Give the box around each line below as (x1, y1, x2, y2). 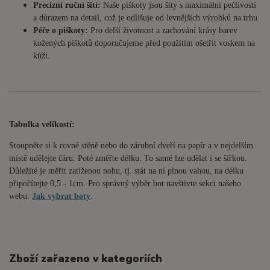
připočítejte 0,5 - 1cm (9, 179, 83, 189)
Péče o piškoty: (33, 26, 88, 36)
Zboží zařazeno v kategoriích (9, 251, 162, 266)
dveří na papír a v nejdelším (158, 141, 253, 151)
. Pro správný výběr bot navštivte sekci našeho (83, 179, 241, 189)
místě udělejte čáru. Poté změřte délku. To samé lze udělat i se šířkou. (9, 154, 247, 163)
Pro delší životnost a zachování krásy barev (88, 26, 237, 36)
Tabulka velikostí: (9, 120, 75, 130)
